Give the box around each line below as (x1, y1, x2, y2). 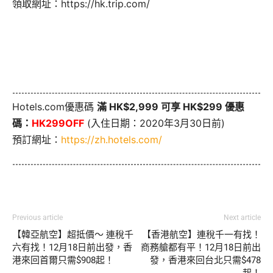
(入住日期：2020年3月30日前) (84, 116, 225, 129)
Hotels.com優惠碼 (12, 100, 97, 113)
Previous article (12, 213, 63, 222)
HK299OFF (32, 116, 84, 129)
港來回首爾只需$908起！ (12, 255, 114, 266)
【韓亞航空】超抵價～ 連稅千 (12, 229, 133, 241)
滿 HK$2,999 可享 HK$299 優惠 (97, 100, 244, 113)
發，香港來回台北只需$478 (150, 255, 261, 266)
